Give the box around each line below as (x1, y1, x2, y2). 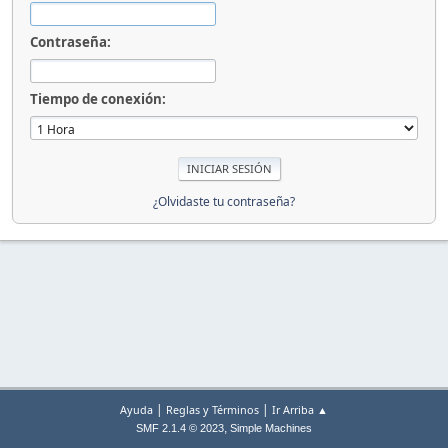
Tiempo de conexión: (30, 90, 166, 108)
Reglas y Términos (166, 402, 259, 417)
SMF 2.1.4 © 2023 (136, 422, 224, 434)
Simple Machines (230, 422, 312, 434)
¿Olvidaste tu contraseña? (153, 192, 295, 210)
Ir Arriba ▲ (272, 402, 328, 417)
